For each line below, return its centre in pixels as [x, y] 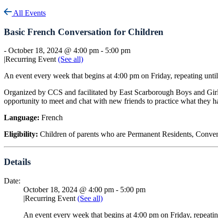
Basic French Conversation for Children [84, 32]
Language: [22, 118]
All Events [29, 13]
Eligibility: [21, 134]
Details [17, 162]
